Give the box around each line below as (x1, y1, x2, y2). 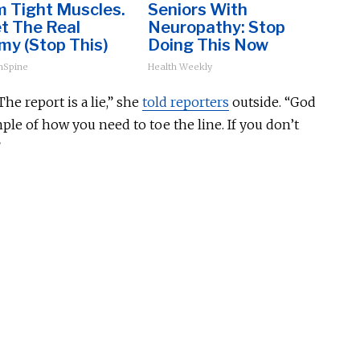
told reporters (142, 93, 229, 110)
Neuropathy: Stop (148, 17, 285, 37)
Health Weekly (148, 60, 212, 72)
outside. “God (229, 93, 316, 110)
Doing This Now (148, 35, 268, 55)
